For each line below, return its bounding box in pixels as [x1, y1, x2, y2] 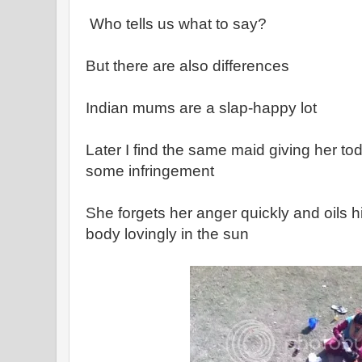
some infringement [86, 162, 214, 179]
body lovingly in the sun [86, 225, 249, 242]
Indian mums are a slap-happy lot [86, 99, 317, 116]
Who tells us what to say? [86, 15, 267, 32]
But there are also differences [86, 57, 289, 74]
